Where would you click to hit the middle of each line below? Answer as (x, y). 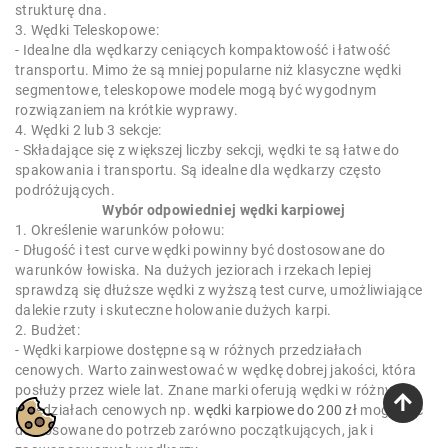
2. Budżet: (47, 330)
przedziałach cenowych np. (105, 410)
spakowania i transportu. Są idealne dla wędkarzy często (198, 170)
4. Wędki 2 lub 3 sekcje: (88, 130)
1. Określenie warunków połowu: (120, 230)
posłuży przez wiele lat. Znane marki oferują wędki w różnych (211, 390)
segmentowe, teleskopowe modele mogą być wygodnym (196, 90)
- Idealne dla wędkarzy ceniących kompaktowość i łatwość (203, 50)
